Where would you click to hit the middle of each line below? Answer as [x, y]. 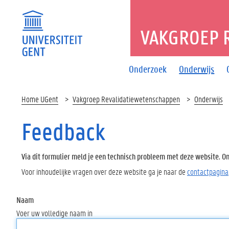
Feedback [63, 131]
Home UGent [40, 99]
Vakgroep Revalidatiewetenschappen [126, 99]
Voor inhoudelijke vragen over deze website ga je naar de [104, 171]
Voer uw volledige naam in [54, 213]
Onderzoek [148, 69]
